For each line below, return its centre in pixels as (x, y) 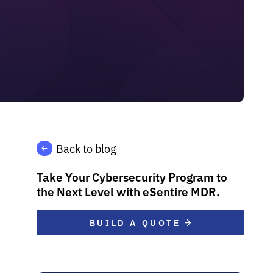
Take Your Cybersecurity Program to (132, 176)
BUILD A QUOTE (137, 222)
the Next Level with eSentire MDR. (128, 191)
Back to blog (86, 148)
